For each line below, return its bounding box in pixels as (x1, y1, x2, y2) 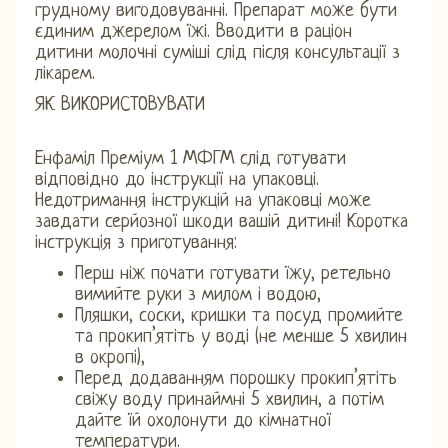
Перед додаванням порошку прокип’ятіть (75, 368, 397, 390)
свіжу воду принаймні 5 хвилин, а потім (75, 389, 384, 411)
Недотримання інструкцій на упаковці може (35, 190, 371, 212)
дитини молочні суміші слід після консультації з (35, 42, 400, 64)
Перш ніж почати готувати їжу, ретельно (75, 263, 391, 285)
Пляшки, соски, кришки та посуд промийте (75, 305, 403, 327)
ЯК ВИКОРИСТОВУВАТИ (35, 94, 205, 116)
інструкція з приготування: (35, 232, 237, 254)
